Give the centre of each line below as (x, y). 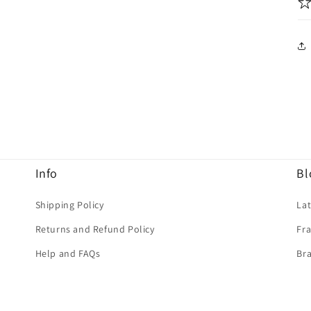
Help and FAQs (68, 253)
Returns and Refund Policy (95, 229)
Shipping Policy (69, 205)
